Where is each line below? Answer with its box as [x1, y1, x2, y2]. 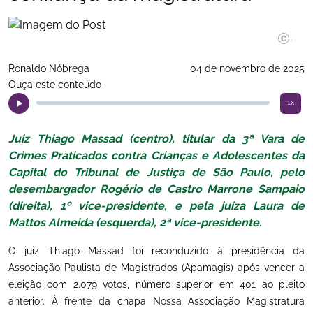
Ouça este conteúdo [8, 79, 101, 90]
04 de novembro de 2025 [190, 63, 305, 74]
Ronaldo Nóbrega [8, 63, 89, 74]
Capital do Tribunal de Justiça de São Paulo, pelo [8, 166, 305, 179]
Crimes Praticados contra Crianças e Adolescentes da [8, 149, 305, 162]
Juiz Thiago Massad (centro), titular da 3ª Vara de [8, 132, 305, 145]
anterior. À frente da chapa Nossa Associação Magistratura [8, 296, 305, 307]
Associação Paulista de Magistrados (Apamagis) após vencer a [8, 262, 305, 273]
